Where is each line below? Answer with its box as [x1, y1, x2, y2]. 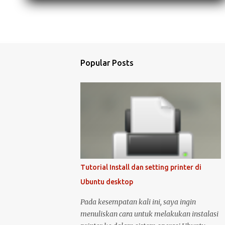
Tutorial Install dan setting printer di [80, 163, 201, 171]
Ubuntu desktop [80, 178, 133, 186]
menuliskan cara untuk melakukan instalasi [80, 209, 218, 218]
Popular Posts [80, 58, 134, 67]
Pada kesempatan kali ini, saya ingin [80, 197, 196, 206]
